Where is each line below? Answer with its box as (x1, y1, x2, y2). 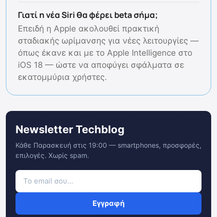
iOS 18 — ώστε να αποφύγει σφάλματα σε (18, 60, 184, 70)
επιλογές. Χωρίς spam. (15, 151, 89, 160)
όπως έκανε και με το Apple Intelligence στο (18, 48, 192, 58)
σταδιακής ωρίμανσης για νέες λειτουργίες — (18, 36, 199, 46)
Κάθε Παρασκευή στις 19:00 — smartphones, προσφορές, (15, 141, 201, 150)
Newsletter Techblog (15, 123, 124, 136)
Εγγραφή (93, 199, 124, 208)
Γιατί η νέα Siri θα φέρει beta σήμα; (18, 9, 158, 21)
